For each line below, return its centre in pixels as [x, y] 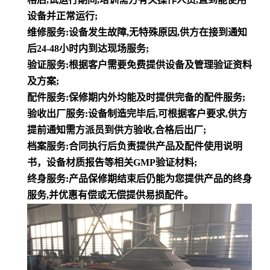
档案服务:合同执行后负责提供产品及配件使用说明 [135, 146]
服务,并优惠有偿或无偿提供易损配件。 [110, 195]
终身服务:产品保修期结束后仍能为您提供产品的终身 [140, 178]
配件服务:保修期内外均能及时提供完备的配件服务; [136, 97]
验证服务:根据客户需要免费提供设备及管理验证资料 [140, 64]
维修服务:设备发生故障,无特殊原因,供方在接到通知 [137, 32]
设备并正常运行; [62, 16]
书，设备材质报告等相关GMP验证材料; [112, 162]
